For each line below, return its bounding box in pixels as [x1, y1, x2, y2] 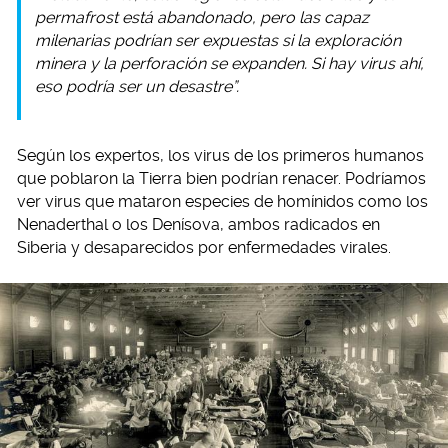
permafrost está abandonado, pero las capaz [35, 8, 369, 28]
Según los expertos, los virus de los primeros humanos [17, 146, 424, 166]
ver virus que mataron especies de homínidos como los [17, 192, 428, 212]
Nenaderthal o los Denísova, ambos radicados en [17, 215, 380, 235]
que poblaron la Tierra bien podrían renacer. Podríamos [17, 169, 426, 189]
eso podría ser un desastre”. [35, 77, 239, 97]
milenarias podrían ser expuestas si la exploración [35, 31, 401, 51]
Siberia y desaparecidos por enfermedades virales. [17, 238, 391, 258]
